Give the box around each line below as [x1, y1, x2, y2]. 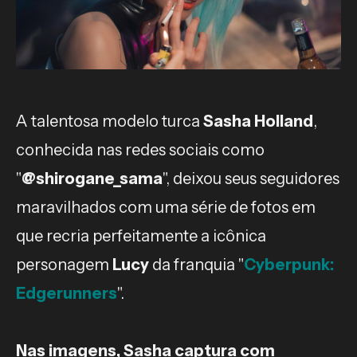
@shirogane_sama [22, 168, 163, 188]
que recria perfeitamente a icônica [16, 226, 266, 245]
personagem [16, 254, 112, 274]
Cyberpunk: [244, 254, 334, 274]
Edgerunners [16, 283, 117, 303]
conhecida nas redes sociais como [16, 139, 265, 159]
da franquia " [152, 254, 244, 274]
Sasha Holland [203, 111, 313, 131]
